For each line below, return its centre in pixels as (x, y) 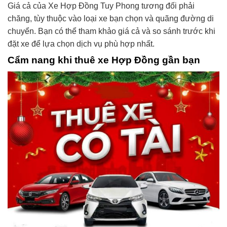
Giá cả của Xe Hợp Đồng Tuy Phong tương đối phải (101, 6)
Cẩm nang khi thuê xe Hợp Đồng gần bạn (104, 60)
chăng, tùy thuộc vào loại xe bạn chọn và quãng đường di (111, 19)
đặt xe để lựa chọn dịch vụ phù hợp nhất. (81, 44)
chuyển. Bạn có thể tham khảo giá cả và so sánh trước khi (111, 31)
